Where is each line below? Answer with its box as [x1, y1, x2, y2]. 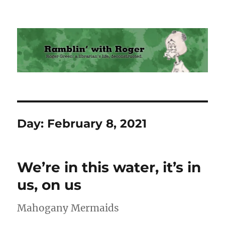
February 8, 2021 [47, 117, 147, 131]
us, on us [17, 176, 82, 194]
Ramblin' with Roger [17, 21, 142, 35]
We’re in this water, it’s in [17, 159, 201, 176]
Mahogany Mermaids [17, 202, 120, 214]
